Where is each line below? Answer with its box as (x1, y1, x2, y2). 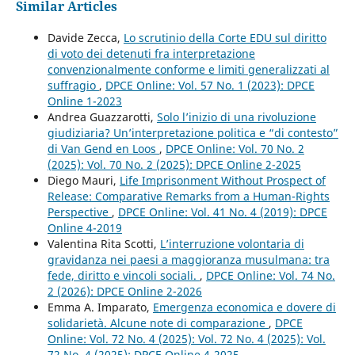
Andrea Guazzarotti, (47, 109, 157, 125)
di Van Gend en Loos (47, 141, 159, 157)
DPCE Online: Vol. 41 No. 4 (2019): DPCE (117, 204, 327, 220)
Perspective (47, 204, 112, 220)
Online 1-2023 (47, 94, 122, 109)
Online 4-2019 (47, 220, 122, 236)
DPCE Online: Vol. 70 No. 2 (165, 141, 304, 157)
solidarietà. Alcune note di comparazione (47, 315, 269, 331)
